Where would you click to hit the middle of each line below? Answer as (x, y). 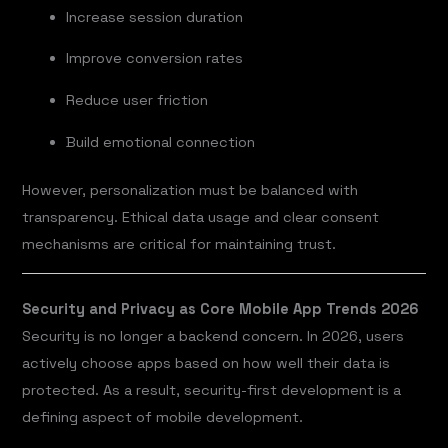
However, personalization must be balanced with (190, 190)
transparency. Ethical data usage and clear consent (201, 217)
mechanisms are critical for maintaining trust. (179, 244)
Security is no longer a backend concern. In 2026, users (213, 335)
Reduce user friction (137, 100)
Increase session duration (155, 16)
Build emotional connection (161, 141)
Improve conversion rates (155, 58)
